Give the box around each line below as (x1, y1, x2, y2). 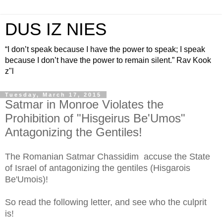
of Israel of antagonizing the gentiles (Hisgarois (5, 163, 190, 173)
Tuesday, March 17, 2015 (5, 92, 102, 98)
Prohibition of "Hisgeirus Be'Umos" (5, 111, 185, 125)
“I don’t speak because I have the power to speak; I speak (5, 45, 205, 54)
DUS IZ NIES (5, 20, 107, 39)
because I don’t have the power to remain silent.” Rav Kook (5, 56, 211, 64)
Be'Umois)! (5, 174, 48, 184)
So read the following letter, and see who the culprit (5, 197, 207, 207)
